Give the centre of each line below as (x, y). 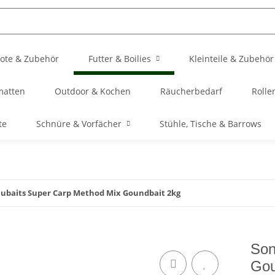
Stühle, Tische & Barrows (210, 124)
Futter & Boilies (120, 59)
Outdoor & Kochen (92, 91)
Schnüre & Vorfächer (79, 124)
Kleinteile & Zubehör (231, 59)
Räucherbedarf (191, 91)
